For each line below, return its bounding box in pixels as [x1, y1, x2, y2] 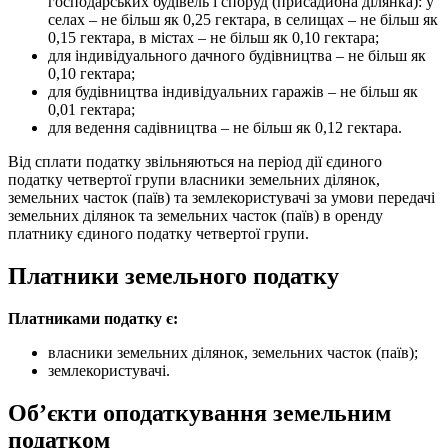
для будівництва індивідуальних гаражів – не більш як [48, 83, 418, 101]
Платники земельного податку [8, 263, 339, 290]
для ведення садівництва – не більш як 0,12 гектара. [48, 119, 402, 137]
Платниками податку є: [8, 310, 178, 328]
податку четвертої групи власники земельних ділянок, [8, 171, 380, 189]
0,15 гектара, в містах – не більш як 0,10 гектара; [48, 29, 379, 47]
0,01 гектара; [48, 101, 135, 119]
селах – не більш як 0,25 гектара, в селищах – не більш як [48, 11, 438, 29]
